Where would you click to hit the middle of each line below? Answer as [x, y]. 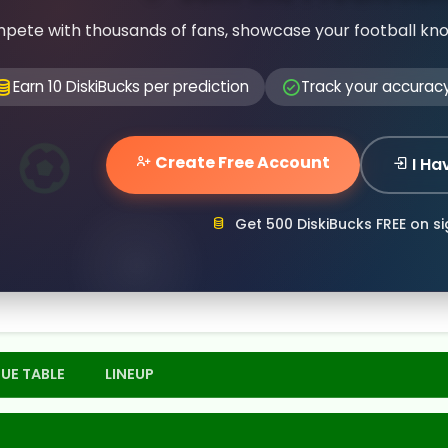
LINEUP [129, 374]
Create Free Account [241, 162]
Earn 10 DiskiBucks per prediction [130, 86]
